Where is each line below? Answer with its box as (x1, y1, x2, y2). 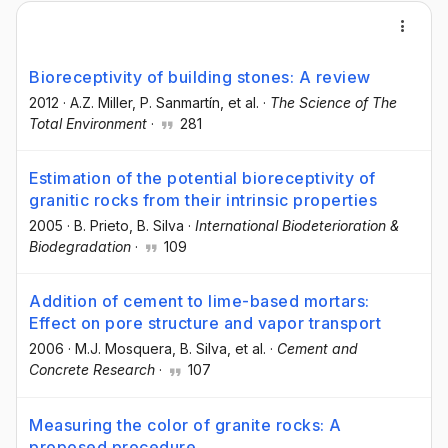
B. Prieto (74, 217, 129, 235)
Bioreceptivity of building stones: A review (29, 67, 371, 87)
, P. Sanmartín (132, 94, 220, 111)
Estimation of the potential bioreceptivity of (29, 168, 376, 189)
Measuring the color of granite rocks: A (29, 414, 342, 435)
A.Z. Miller (70, 94, 132, 111)
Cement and (277, 340, 358, 358)
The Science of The (270, 94, 397, 111)
